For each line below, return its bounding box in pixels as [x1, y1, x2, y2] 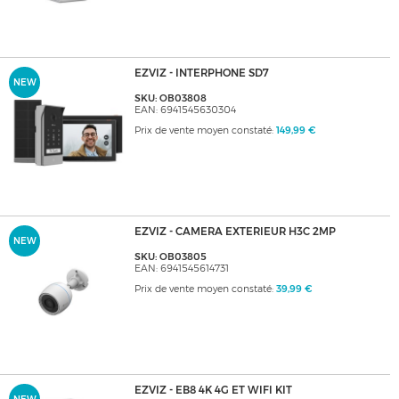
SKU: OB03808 [134, 93, 207, 105]
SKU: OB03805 [134, 251, 207, 264]
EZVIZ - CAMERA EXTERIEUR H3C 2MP [134, 225, 336, 239]
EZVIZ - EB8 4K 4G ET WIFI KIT [134, 384, 292, 397]
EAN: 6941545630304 [134, 104, 236, 117]
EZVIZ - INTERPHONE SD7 [134, 67, 269, 80]
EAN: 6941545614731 [134, 263, 229, 275]
